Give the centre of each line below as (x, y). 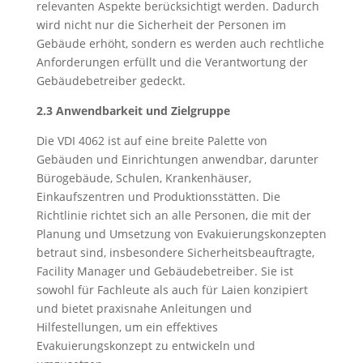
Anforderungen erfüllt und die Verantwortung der (172, 62)
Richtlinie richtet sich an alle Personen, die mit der (173, 215)
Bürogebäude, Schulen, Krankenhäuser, (143, 178)
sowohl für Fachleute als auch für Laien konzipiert (172, 290)
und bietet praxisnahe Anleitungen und (144, 308)
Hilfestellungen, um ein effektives (127, 327)
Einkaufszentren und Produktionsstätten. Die (158, 196)
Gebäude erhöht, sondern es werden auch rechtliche (180, 43)
